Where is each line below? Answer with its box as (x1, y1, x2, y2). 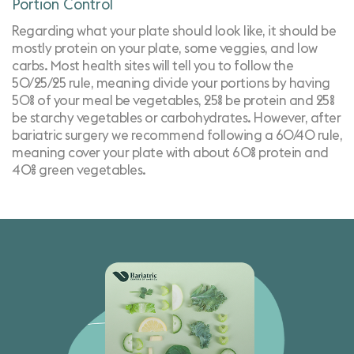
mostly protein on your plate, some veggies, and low (12, 42, 318, 55)
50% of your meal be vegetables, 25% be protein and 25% (12, 94, 334, 107)
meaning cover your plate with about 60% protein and (12, 146, 329, 160)
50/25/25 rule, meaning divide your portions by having (12, 77, 330, 90)
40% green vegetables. (12, 164, 146, 177)
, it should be (262, 24, 336, 38)
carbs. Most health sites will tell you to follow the (12, 59, 293, 73)
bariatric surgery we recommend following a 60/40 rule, (12, 129, 342, 142)
